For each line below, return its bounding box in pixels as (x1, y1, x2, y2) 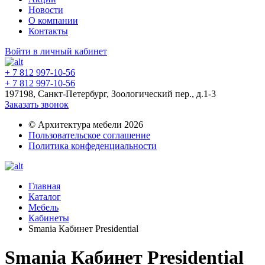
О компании (28, 15, 78, 25)
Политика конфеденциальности (28, 141, 157, 151)
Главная (28, 181, 60, 191)
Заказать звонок (5, 99, 69, 109)
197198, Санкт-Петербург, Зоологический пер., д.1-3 (5, 89, 216, 99)
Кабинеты (28, 213, 69, 223)
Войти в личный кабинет (5, 46, 107, 56)
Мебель (28, 202, 59, 212)
